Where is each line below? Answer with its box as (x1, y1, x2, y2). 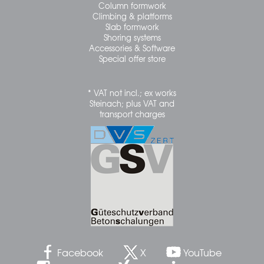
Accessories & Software (89, 42, 175, 54)
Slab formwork (105, 21, 159, 32)
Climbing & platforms (92, 10, 172, 22)
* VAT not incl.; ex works (88, 87, 176, 98)
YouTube (183, 245, 222, 259)
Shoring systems (103, 31, 161, 43)
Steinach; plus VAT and (90, 97, 174, 109)
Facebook (57, 245, 103, 259)
